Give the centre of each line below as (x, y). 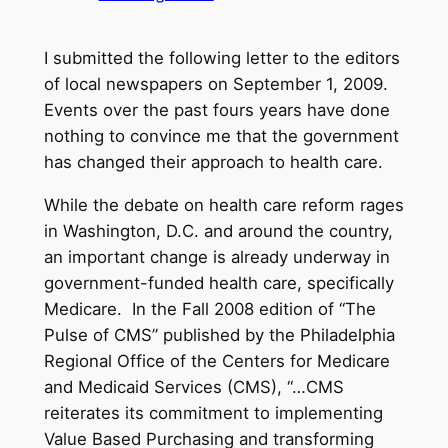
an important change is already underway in (216, 256)
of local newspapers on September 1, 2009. (218, 84)
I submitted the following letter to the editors (221, 58)
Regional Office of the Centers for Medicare (216, 360)
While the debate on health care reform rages (223, 204)
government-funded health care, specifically (218, 282)
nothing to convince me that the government (221, 136)
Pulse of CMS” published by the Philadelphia (219, 334)
